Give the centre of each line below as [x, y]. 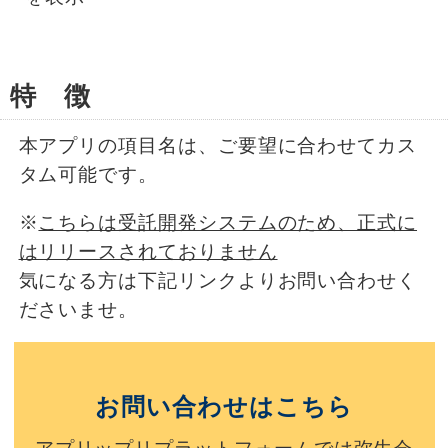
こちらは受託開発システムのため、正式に [228, 222]
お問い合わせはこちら [224, 406]
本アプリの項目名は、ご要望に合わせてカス [217, 146]
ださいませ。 [78, 309]
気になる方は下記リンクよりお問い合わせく [217, 280]
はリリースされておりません [148, 251]
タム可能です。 [88, 175]
